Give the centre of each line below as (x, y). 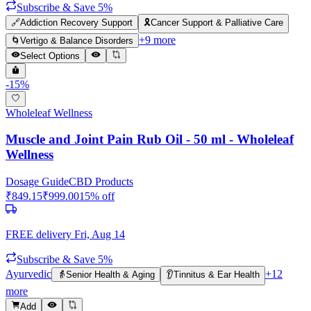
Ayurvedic (28, 274)
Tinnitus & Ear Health (217, 275)
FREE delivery (39, 235)
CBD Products (101, 182)
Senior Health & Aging (110, 275)
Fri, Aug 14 (100, 235)
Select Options (50, 56)
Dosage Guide (37, 182)
